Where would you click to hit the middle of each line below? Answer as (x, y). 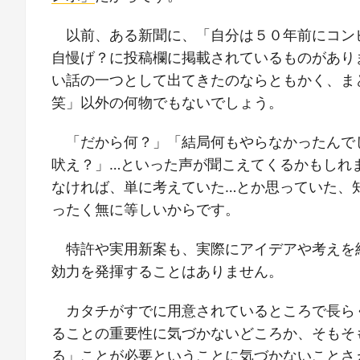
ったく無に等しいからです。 (145, 209)
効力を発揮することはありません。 (167, 272)
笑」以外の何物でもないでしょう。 (167, 102)
